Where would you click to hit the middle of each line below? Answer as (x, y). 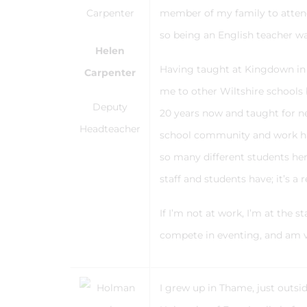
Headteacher (110, 129)
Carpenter (110, 73)
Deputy (110, 107)
